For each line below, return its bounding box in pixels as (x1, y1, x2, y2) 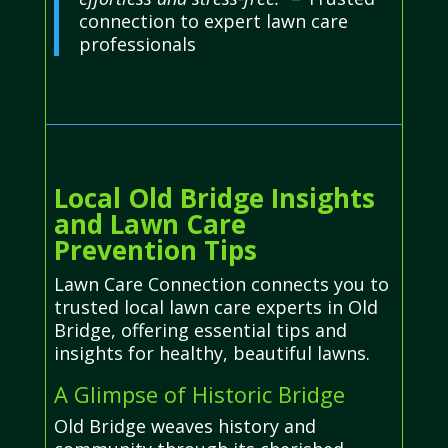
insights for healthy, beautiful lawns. (53, 340, 370, 365)
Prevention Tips (53, 231, 257, 268)
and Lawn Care (53, 205, 246, 242)
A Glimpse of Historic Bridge (53, 378, 345, 409)
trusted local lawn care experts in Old (53, 294, 378, 319)
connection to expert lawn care (78, 8, 348, 33)
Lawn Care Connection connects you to (53, 271, 389, 296)
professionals (78, 31, 196, 56)
